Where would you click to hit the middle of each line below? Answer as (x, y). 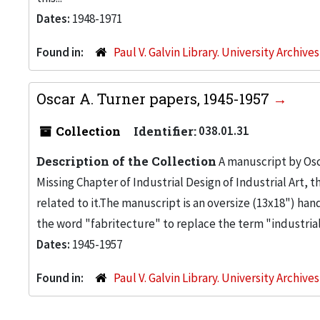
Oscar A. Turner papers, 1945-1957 (155, 99)
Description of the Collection (126, 161)
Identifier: (165, 131)
